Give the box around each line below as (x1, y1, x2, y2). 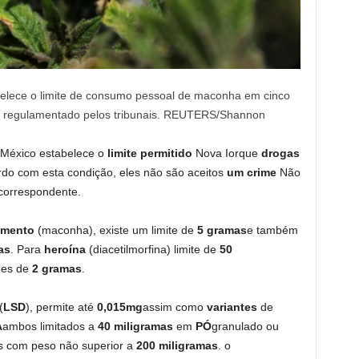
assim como (142, 301, 207, 314)
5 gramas (196, 224, 247, 237)
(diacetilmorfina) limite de (88, 243, 220, 256)
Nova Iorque (195, 147, 261, 160)
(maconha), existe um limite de (34, 224, 197, 237)
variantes (206, 301, 260, 314)
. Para (10, 243, 44, 256)
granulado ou (211, 320, 279, 333)
